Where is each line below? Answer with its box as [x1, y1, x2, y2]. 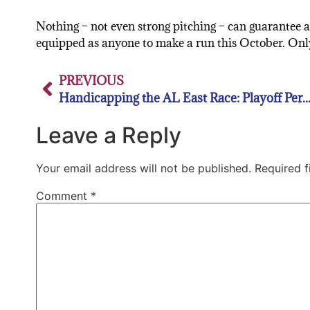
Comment [36, 188, 91, 203]
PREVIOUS [59, 72, 124, 89]
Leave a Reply [36, 121, 181, 149]
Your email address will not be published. [36, 161, 251, 175]
